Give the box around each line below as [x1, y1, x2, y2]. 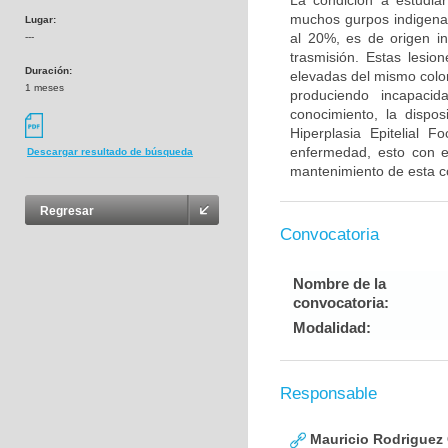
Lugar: [25, 14, 56, 25]
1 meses [25, 82, 64, 93]
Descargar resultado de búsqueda [27, 146, 193, 158]
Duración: [25, 65, 72, 76]
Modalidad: [293, 319, 371, 336]
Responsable [280, 384, 377, 403]
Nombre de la [293, 275, 386, 292]
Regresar [40, 204, 94, 219]
